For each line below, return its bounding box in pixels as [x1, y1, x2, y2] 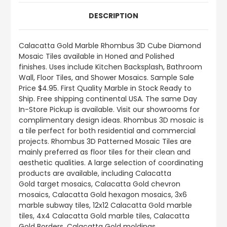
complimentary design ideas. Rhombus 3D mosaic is [19, 115, 204, 126]
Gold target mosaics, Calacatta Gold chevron [19, 179, 180, 190]
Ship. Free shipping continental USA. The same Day [19, 94, 197, 104]
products [19, 168, 53, 179]
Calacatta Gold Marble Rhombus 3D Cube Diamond [19, 41, 201, 51]
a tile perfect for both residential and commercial [19, 126, 196, 136]
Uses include [49, 62, 95, 72]
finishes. [19, 62, 49, 72]
